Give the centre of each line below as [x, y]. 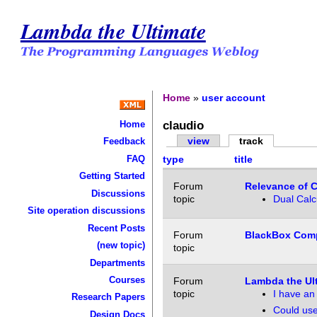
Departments [117, 263]
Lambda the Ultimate [113, 30]
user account [234, 97]
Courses [127, 279]
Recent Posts [116, 228]
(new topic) [121, 246]
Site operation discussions [86, 211]
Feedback [124, 142]
